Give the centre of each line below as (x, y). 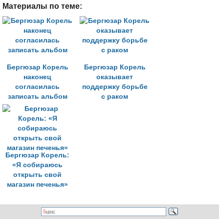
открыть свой (37, 175)
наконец (37, 77)
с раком (115, 97)
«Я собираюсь (37, 165)
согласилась (37, 87)
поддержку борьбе (115, 87)
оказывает (115, 77)
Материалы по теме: (42, 6)
